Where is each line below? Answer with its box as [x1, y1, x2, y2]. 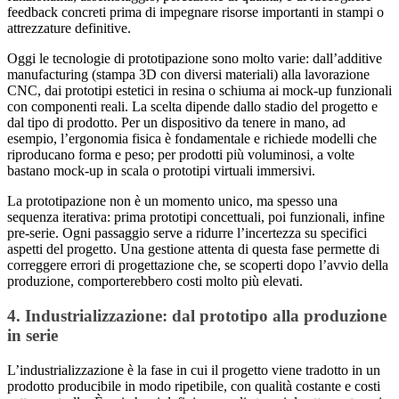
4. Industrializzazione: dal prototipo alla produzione [7, 306, 387, 326]
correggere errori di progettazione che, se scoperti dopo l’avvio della [7, 257, 388, 273]
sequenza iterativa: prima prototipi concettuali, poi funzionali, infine [7, 209, 385, 225]
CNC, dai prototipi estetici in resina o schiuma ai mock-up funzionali [7, 83, 392, 99]
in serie [7, 326, 58, 346]
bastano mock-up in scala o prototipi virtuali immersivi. [7, 163, 315, 179]
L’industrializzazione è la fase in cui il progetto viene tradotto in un [7, 362, 380, 378]
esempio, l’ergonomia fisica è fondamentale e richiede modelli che [7, 131, 377, 147]
